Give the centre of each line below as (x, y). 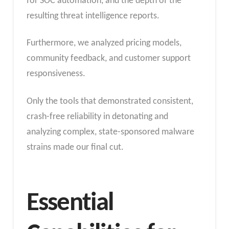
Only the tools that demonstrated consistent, (110, 101)
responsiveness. (56, 74)
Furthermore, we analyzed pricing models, (104, 43)
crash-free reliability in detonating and (97, 117)
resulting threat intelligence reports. (93, 16)
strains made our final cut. (75, 147)
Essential (70, 204)
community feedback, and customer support (108, 59)
